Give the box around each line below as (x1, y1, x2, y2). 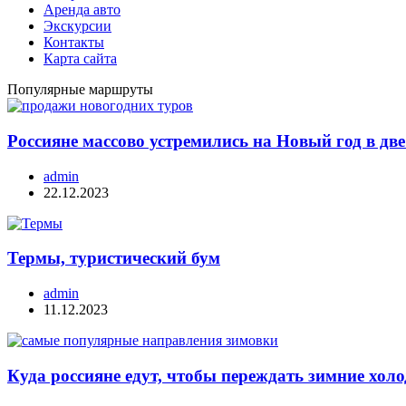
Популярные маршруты (7, 82, 153, 98)
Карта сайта (43, 51, 117, 67)
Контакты (43, 34, 104, 51)
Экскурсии (43, 18, 111, 34)
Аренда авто (43, 2, 121, 18)
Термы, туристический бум (7, 248, 220, 268)
